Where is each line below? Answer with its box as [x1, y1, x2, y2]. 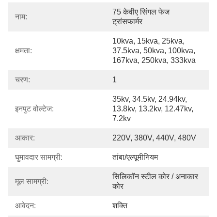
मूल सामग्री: [15, 177, 48, 186]
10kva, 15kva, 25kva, [112, 37, 185, 45]
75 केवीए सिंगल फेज [112, 8, 170, 16]
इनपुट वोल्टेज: [15, 105, 54, 113]
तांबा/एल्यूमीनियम [112, 153, 158, 161]
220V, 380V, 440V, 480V [112, 134, 196, 142]
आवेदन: [15, 201, 36, 210]
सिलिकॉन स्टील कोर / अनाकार [112, 172, 198, 181]
